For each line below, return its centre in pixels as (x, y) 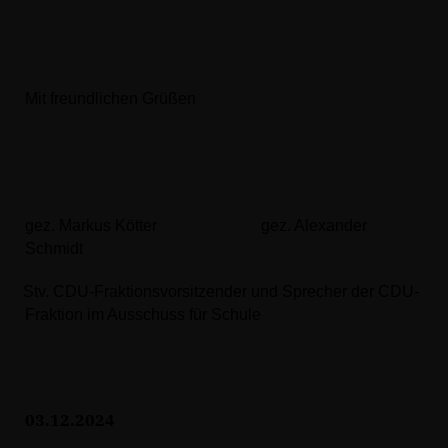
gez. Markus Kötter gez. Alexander (196, 225)
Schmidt (54, 248)
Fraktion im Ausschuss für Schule (143, 314)
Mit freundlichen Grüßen (110, 98)
